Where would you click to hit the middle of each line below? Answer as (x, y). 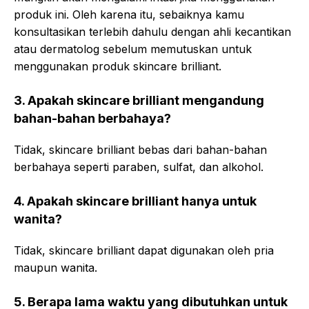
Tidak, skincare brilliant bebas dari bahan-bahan (140, 150)
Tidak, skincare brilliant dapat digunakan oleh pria (144, 250)
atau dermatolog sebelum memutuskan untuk (133, 49)
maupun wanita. (56, 268)
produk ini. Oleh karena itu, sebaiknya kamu (129, 14)
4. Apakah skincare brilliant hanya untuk (135, 201)
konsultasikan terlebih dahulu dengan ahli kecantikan (152, 32)
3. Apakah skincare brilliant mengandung (139, 100)
